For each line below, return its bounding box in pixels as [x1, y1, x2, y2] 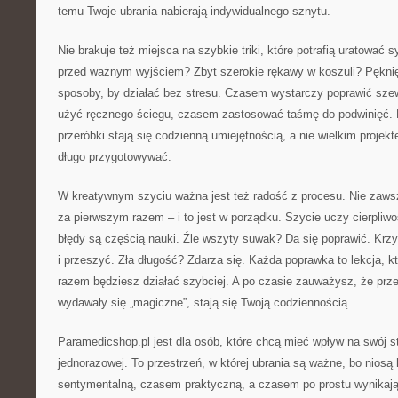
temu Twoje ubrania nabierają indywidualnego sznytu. [58, 4, 330, 18]
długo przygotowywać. [58, 150, 171, 163]
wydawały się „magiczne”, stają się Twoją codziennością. [58, 296, 351, 309]
